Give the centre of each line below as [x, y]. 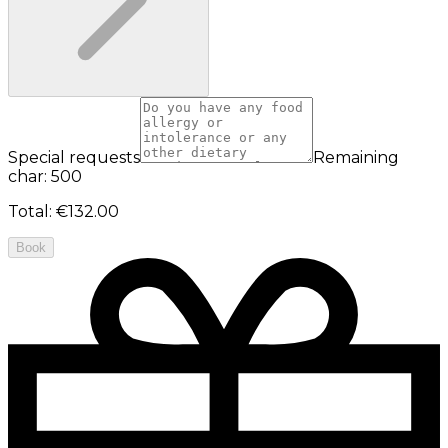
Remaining [356, 157]
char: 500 [45, 176]
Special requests [74, 157]
